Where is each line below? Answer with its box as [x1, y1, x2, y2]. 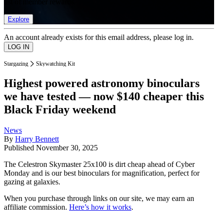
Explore [8, 15, 29, 23]
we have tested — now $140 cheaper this [4, 90, 204, 103]
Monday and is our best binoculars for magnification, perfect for [4, 169, 200, 178]
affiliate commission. [4, 203, 69, 212]
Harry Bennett [15, 135, 59, 144]
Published [4, 144, 36, 152]
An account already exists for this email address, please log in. [4, 33, 194, 41]
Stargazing [4, 60, 28, 67]
